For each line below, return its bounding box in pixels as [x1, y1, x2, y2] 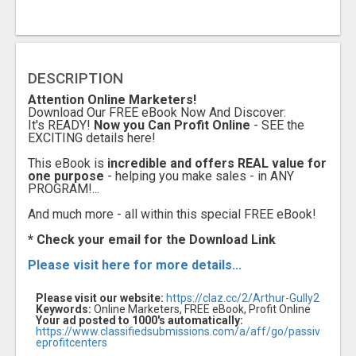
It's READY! [28, 118, 94, 133]
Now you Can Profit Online [94, 118, 250, 133]
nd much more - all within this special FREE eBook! [36, 207, 316, 222]
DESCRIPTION [28, 69, 123, 88]
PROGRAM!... [28, 181, 99, 197]
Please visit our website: [36, 292, 164, 305]
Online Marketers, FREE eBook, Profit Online [91, 303, 311, 316]
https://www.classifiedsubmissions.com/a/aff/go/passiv [36, 325, 320, 339]
